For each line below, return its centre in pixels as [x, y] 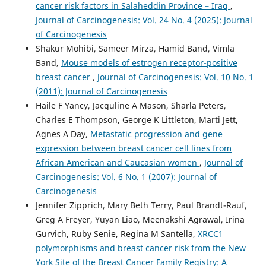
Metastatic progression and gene [156, 134]
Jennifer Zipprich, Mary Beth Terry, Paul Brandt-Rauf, [141, 205]
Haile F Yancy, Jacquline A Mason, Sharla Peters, [131, 105]
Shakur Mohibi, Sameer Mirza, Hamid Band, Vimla [135, 48]
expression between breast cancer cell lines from [133, 148]
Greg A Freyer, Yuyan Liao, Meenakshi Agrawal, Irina [140, 219]
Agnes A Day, [63, 134]
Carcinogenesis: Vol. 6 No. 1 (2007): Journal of [126, 176]
